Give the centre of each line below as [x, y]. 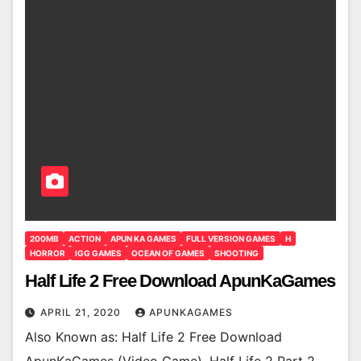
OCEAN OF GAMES [168, 253]
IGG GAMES [98, 253]
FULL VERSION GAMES [231, 239]
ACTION [85, 239]
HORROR [48, 253]
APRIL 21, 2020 [82, 313]
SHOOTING [237, 253]
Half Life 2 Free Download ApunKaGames [180, 281]
